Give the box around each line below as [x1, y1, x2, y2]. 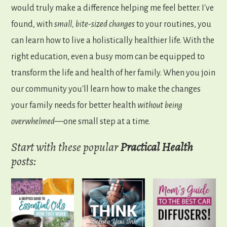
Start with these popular [11, 139, 121, 156]
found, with [11, 20, 55, 29]
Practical [120, 139, 160, 156]
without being [137, 101, 183, 110]
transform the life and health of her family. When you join [11, 68, 216, 78]
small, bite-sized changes [54, 20, 135, 29]
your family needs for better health [11, 101, 138, 110]
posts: [11, 153, 36, 170]
